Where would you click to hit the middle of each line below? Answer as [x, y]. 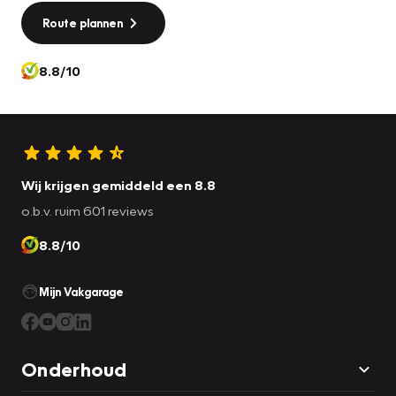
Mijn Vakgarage [81, 291]
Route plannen [83, 23]
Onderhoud [74, 369]
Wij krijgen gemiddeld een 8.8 [118, 184]
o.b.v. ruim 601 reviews [88, 210]
